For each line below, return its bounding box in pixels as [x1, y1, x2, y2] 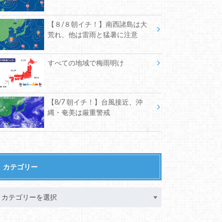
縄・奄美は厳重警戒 [47, 108, 110, 116]
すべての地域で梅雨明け [47, 58, 124, 67]
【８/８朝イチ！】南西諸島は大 [47, 20, 147, 29]
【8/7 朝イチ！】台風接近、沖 [47, 97, 143, 106]
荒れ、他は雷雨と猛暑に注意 [47, 30, 138, 39]
